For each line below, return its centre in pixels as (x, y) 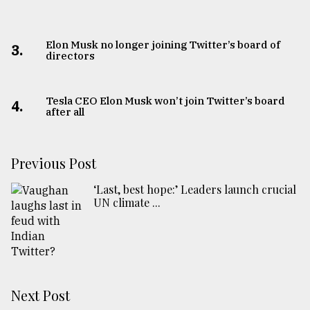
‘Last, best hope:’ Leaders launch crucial (195, 190)
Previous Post (54, 163)
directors (70, 56)
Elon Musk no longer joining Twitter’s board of (163, 45)
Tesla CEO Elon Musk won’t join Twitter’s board (165, 101)
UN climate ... (127, 203)
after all (65, 112)
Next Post (40, 295)
